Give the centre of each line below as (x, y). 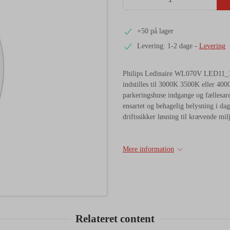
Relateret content (115, 218)
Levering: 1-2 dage (165, 46)
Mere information (148, 149)
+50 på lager (155, 31)
